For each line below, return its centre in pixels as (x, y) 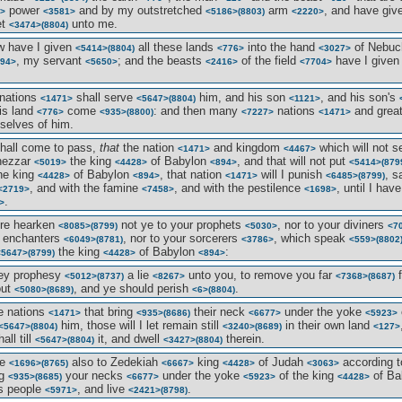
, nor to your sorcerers (182, 238)
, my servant (51, 61)
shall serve (105, 97)
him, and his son (242, 97)
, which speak (311, 238)
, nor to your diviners (332, 225)
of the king (306, 376)
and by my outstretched (140, 10)
